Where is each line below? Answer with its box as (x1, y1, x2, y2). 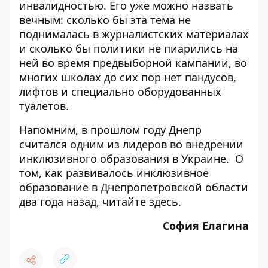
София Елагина (163, 218, 249, 233)
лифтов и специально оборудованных (19, 84, 221, 99)
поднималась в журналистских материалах (19, 27, 249, 41)
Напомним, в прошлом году (19, 123, 169, 137)
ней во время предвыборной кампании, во (19, 56, 247, 70)
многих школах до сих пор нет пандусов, (19, 70, 236, 84)
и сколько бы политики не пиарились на (19, 41, 238, 56)
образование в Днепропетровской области (19, 180, 248, 194)
